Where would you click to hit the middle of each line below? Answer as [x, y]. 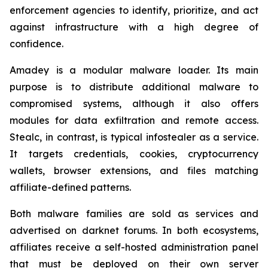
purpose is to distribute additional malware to [134, 87]
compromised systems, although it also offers [134, 103]
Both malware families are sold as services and [134, 214]
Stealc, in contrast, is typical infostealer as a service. [134, 137]
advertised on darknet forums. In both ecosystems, [134, 230]
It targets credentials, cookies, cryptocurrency [134, 154]
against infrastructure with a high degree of [134, 27]
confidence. [36, 44]
